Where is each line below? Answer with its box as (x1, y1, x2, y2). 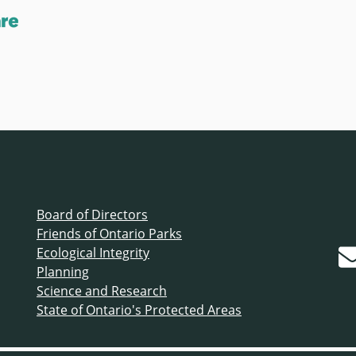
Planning (37, 262, 89, 281)
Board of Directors (37, 205, 148, 223)
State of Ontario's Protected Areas (37, 300, 242, 319)
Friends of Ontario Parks (37, 224, 182, 242)
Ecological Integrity (37, 243, 149, 261)
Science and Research (37, 281, 167, 300)
